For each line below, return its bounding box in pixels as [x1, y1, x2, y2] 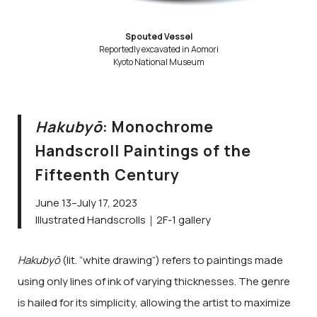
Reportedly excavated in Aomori [98, 43, 219, 56]
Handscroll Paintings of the [35, 141, 252, 161]
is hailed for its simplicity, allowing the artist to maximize [18, 294, 291, 310]
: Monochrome [103, 117, 214, 137]
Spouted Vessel [125, 30, 192, 43]
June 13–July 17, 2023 [35, 195, 137, 211]
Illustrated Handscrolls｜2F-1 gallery [35, 212, 211, 228]
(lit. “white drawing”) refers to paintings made [60, 252, 283, 267]
